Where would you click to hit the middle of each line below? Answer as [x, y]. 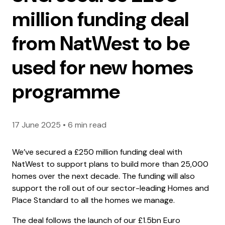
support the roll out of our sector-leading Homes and [110, 188]
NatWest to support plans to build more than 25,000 [110, 164]
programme [66, 91]
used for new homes [103, 67]
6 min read [87, 125]
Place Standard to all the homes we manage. [93, 200]
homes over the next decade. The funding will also [103, 176]
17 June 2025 [36, 125]
